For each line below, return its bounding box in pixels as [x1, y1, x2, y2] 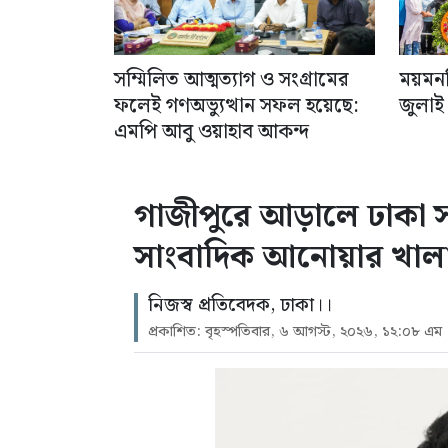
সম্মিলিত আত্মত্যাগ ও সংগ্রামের [114, 64, 349, 97]
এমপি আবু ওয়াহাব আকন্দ [114, 116, 309, 149]
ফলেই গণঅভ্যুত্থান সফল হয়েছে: [114, 90, 359, 123]
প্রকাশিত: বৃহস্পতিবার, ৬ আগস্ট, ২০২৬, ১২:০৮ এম [148, 320, 442, 345]
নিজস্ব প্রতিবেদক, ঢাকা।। [148, 290, 332, 322]
